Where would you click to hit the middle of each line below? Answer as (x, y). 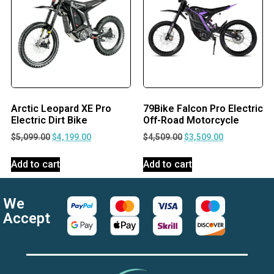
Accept (27, 218)
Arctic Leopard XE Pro (61, 109)
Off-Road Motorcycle (191, 120)
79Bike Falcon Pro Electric (203, 109)
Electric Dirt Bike (49, 120)
